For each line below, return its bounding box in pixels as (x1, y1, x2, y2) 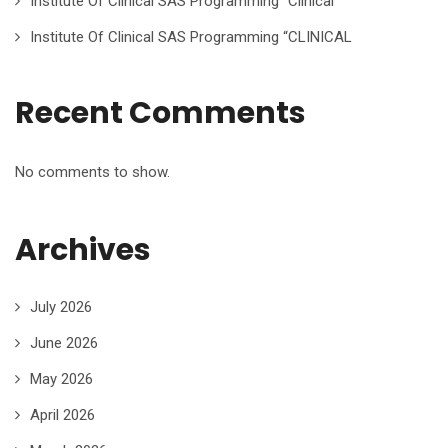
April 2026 (30, 406, 95, 424)
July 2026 (30, 298, 92, 316)
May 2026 (30, 370, 93, 388)
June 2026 (30, 334, 98, 352)
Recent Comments (15, 92, 306, 134)
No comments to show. (15, 163, 170, 181)
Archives (15, 229, 151, 271)
